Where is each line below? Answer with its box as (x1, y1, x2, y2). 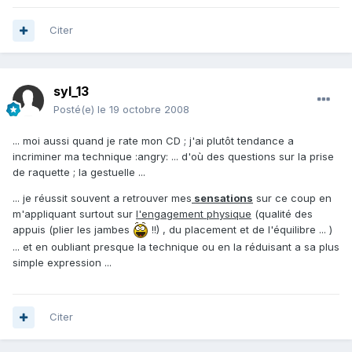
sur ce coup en (253, 192, 332, 205)
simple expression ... (13, 256, 112, 269)
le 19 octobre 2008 (97, 103, 189, 116)
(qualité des (251, 207, 313, 221)
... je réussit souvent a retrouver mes (13, 192, 192, 205)
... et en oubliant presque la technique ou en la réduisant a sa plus (13, 240, 339, 254)
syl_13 (53, 83, 89, 100)
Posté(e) (53, 103, 97, 116)
